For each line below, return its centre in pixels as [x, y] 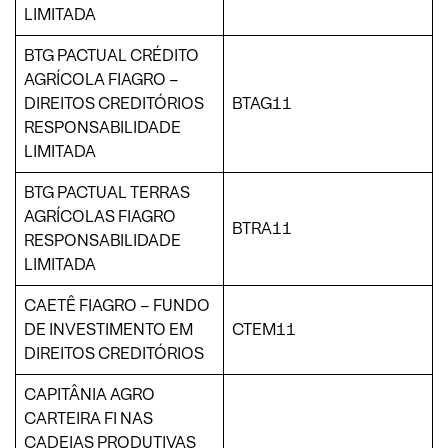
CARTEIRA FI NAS [88, 418]
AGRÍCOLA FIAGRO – [101, 79]
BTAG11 [262, 103]
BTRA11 [262, 228]
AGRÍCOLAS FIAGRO [100, 216]
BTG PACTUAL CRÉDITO [111, 55]
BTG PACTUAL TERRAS [107, 192]
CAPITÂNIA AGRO [89, 394]
